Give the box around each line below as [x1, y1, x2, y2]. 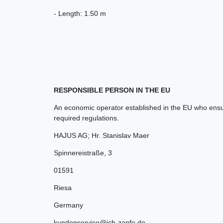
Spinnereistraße [54, 148, 104, 157]
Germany [54, 201, 83, 209]
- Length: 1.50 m [54, 9, 106, 17]
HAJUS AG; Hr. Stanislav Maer [54, 131, 149, 139]
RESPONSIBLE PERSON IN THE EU [54, 86, 170, 94]
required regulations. [54, 113, 119, 122]
